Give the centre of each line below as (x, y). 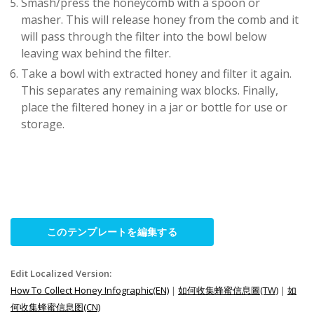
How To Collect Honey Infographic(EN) (90, 290)
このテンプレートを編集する (112, 232)
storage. (43, 124)
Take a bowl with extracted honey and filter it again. (156, 74)
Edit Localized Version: (61, 273)
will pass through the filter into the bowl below (144, 36)
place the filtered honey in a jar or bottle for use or (154, 107)
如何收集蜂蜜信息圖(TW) (228, 290)
